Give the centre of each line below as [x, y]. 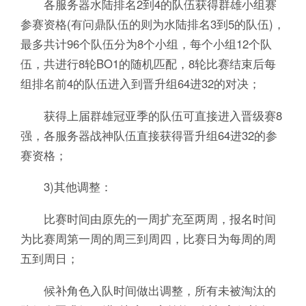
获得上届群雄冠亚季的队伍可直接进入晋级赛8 [151, 115]
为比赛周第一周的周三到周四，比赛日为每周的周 [148, 239]
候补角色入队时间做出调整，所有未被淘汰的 [148, 291]
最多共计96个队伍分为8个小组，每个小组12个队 [146, 43]
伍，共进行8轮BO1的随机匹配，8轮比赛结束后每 [148, 63]
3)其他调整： [66, 187]
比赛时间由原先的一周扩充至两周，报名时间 [148, 219]
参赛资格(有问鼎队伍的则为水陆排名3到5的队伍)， [152, 24]
